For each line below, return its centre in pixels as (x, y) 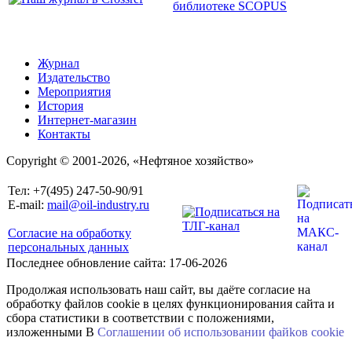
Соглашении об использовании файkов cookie (221, 332)
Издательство (74, 78)
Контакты (64, 134)
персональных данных (68, 247)
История (60, 106)
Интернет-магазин (87, 120)
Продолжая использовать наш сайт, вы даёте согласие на (158, 290)
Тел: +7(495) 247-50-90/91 (76, 191)
